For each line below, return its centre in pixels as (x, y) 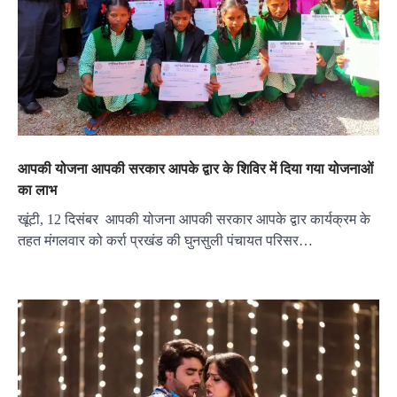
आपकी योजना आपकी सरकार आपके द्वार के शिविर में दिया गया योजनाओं (195, 168)
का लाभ (37, 189)
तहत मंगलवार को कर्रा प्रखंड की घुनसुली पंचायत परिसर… (165, 240)
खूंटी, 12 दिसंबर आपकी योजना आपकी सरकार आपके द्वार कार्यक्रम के (194, 219)
